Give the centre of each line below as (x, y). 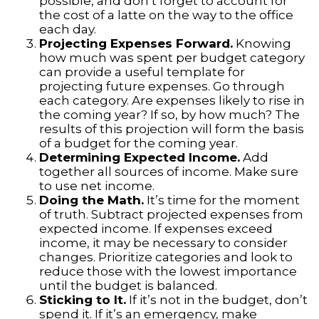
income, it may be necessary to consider (163, 243)
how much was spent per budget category (172, 58)
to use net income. (97, 186)
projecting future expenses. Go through (162, 87)
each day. (68, 30)
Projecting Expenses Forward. (136, 44)
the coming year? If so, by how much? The (169, 115)
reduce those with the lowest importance (168, 272)
